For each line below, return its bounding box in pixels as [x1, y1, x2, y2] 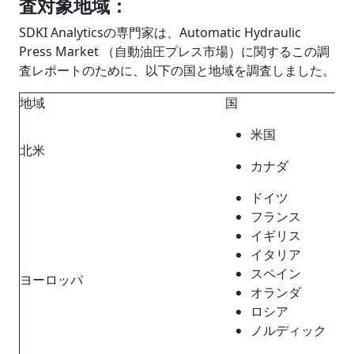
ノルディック [250, 321, 326, 339]
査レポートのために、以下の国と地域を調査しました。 [19, 61, 335, 79]
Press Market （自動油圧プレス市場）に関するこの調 [19, 42, 330, 60]
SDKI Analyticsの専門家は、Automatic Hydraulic [19, 23, 301, 41]
